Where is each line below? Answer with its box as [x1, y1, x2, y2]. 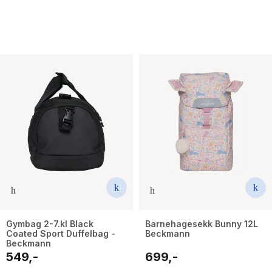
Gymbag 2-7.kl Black [6, 218, 93, 229]
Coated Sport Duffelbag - [6, 228, 115, 239]
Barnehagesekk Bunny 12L [145, 218, 258, 229]
